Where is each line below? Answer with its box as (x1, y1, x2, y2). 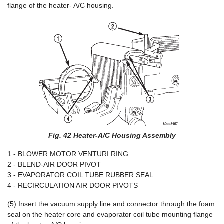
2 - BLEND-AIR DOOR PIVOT (7, 160, 101, 168)
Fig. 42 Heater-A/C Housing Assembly (48, 131, 176, 139)
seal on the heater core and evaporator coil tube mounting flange (7, 210, 213, 218)
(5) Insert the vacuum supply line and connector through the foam (7, 200, 215, 208)
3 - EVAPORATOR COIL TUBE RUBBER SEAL (7, 171, 153, 179)
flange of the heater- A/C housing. (7, 1, 114, 9)
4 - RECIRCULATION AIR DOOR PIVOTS (7, 181, 138, 189)
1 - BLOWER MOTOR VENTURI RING (7, 150, 128, 158)
